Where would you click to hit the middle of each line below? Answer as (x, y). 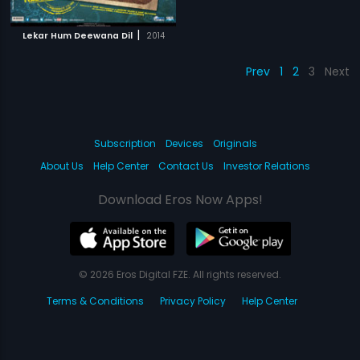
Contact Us (186, 166)
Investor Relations (267, 166)
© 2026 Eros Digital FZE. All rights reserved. (180, 274)
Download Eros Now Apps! (180, 199)
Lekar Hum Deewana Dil (77, 35)
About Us (62, 166)
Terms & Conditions (95, 301)
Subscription (125, 143)
